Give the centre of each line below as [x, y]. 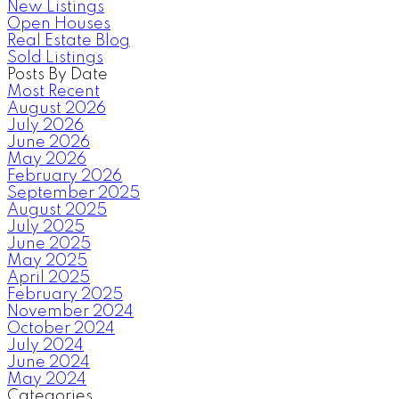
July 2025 [46, 227]
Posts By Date [57, 74]
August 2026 [57, 108]
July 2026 [45, 125]
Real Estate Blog [69, 41]
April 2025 [49, 277]
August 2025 [57, 210]
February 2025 [65, 294]
